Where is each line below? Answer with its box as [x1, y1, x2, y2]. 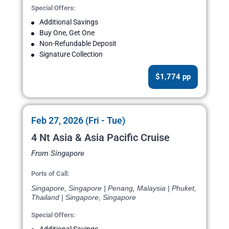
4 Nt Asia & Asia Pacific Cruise [31, 131, 170, 144]
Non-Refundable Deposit [39, 39, 117, 48]
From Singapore [31, 149, 84, 158]
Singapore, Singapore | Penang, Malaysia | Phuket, [31, 184, 196, 193]
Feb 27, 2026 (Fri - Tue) [31, 115, 125, 126]
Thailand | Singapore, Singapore [31, 193, 136, 202]
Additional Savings [39, 18, 98, 27]
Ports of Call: [31, 170, 70, 178]
